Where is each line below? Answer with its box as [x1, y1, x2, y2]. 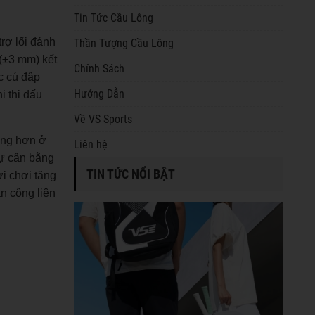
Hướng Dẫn [73, 87, 124, 101]
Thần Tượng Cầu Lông [73, 37, 174, 50]
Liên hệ [73, 138, 108, 151]
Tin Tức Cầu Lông [73, 11, 153, 25]
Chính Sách [73, 62, 124, 75]
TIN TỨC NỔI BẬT [86, 167, 175, 181]
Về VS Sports [73, 112, 132, 126]
